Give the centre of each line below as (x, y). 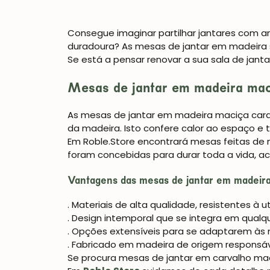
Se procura (93, 258)
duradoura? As (101, 46)
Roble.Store (109, 142)
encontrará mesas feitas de (201, 142)
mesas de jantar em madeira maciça (165, 115)
